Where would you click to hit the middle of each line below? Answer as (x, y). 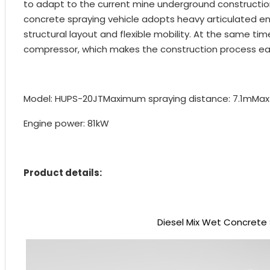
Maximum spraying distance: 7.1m (177, 98)
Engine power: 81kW (66, 123)
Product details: (63, 172)
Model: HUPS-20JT (63, 98)
